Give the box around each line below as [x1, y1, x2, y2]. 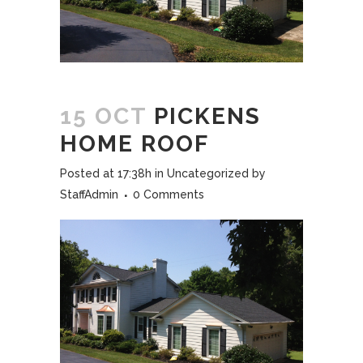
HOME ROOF [60, 130, 209, 158]
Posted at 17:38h [60, 167, 152, 181]
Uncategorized [167, 167, 249, 181]
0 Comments [133, 188, 204, 202]
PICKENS [147, 103, 261, 130]
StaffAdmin [60, 188, 118, 202]
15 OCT [60, 103, 147, 130]
